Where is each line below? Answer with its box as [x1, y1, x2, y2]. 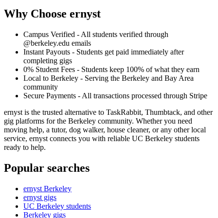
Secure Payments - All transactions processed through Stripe [23, 91, 207, 100]
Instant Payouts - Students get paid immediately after [23, 48, 184, 56]
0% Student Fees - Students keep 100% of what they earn [23, 65, 200, 74]
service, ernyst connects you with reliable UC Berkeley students [4, 134, 200, 143]
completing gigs [23, 56, 72, 65]
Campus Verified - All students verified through [23, 30, 168, 39]
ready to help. [4, 143, 46, 152]
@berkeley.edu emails [23, 39, 91, 48]
